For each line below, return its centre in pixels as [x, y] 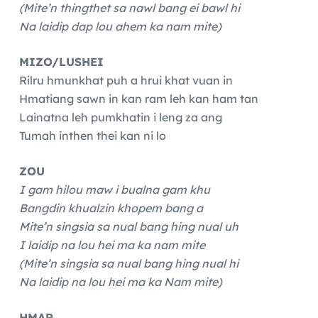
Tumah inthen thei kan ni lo [92, 136]
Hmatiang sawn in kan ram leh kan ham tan [138, 99]
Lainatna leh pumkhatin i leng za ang [120, 117]
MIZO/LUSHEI [61, 62]
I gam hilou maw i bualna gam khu [114, 190]
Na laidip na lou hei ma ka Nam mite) [120, 282]
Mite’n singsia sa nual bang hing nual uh [128, 227]
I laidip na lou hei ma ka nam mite [112, 245]
